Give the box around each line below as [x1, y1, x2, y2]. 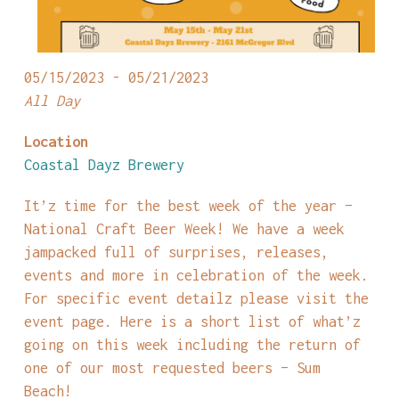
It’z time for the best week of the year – [23, 197, 353, 215]
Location [23, 133, 88, 151]
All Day [23, 92, 80, 110]
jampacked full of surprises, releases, [23, 243, 329, 261]
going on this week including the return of [23, 336, 361, 354]
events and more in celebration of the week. [23, 266, 369, 284]
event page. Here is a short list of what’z [23, 313, 361, 330]
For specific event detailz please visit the [23, 289, 369, 307]
